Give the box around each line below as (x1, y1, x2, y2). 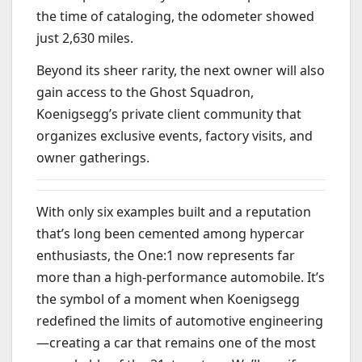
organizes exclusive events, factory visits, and (36, 126, 313, 145)
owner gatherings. (36, 148, 149, 166)
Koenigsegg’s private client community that (36, 104, 301, 123)
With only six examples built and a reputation (36, 203, 311, 221)
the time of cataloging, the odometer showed (36, 7, 314, 26)
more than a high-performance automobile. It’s (36, 268, 325, 287)
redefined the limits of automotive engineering (36, 312, 323, 330)
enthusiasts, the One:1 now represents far (36, 246, 295, 265)
